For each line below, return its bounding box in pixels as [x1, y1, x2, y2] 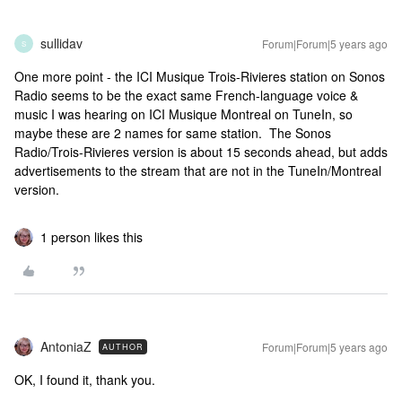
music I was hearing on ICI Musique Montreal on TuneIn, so [14, 105, 353, 123]
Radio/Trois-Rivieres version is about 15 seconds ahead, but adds [14, 143, 388, 161]
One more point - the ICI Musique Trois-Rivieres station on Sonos [14, 67, 385, 85]
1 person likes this [40, 228, 143, 246]
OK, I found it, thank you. [14, 371, 155, 389]
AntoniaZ [40, 337, 92, 355]
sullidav [40, 34, 83, 52]
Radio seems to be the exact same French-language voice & [14, 86, 358, 104]
